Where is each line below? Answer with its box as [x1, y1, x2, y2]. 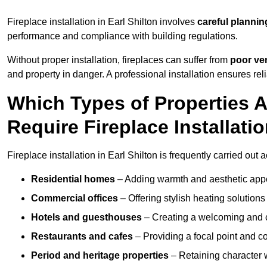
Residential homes [31, 174, 115, 185]
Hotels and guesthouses [31, 212, 142, 223]
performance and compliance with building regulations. [7, 31, 238, 42]
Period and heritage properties [31, 250, 169, 261]
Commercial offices [31, 193, 118, 204]
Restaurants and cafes [31, 231, 133, 242]
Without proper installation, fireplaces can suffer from [7, 55, 230, 66]
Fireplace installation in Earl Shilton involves [7, 17, 197, 27]
